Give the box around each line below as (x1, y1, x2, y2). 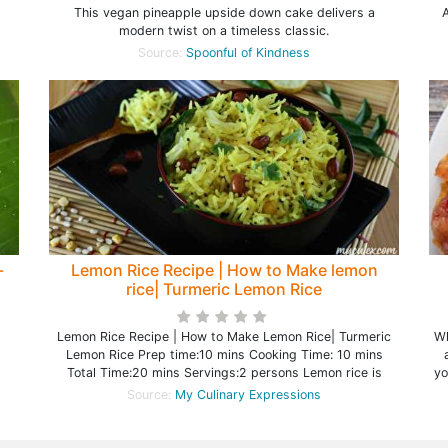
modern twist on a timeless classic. (119, 23, 329, 39)
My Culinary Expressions (175, 387, 321, 403)
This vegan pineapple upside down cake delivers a (73, 5, 375, 21)
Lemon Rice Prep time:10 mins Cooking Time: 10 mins (65, 347, 383, 363)
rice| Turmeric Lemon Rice (126, 279, 322, 300)
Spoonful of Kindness (186, 45, 310, 61)
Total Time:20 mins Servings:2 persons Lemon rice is (66, 365, 382, 381)
